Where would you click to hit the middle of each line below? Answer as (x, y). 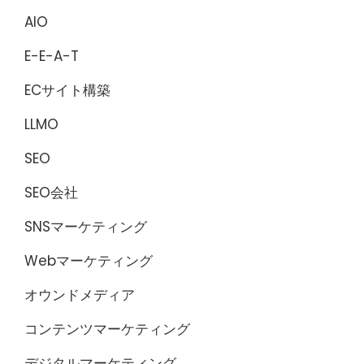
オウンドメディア (80, 295)
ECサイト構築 (67, 90)
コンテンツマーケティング (107, 329)
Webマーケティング (89, 261)
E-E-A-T (52, 56)
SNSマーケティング (86, 227)
